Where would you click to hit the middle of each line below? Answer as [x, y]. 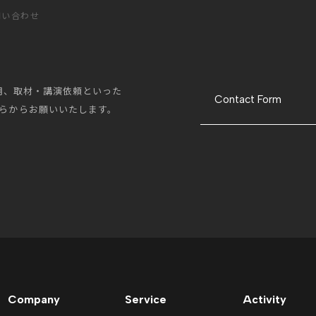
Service [146, 299]
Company [34, 299]
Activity [264, 299]
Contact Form [248, 99]
